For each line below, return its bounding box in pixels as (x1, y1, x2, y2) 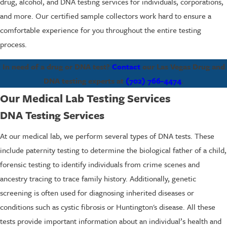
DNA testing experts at (44, 74, 126, 86)
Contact (111, 60, 140, 72)
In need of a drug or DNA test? (2, 60, 112, 72)
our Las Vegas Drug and (140, 60, 225, 72)
